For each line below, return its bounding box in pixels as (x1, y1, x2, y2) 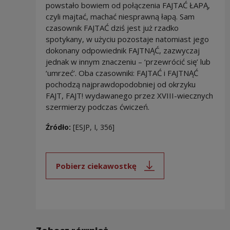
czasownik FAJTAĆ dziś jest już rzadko (45, 23, 179, 33)
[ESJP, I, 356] (72, 122, 114, 132)
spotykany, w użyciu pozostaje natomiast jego (45, 34, 209, 45)
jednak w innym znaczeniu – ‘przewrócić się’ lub (45, 56, 210, 67)
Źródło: (45, 122, 73, 132)
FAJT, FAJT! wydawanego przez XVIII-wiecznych (45, 90, 213, 101)
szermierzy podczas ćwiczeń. (45, 102, 149, 112)
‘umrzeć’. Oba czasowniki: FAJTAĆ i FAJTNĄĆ (45, 68, 198, 79)
